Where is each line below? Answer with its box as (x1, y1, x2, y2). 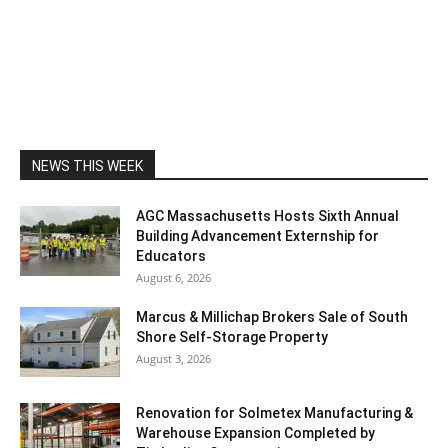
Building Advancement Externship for (136, 228, 379, 245)
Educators (136, 248, 206, 265)
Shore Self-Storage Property (136, 329, 328, 346)
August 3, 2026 (136, 351, 211, 367)
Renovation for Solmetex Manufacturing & (136, 405, 413, 422)
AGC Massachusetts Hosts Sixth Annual (136, 208, 399, 225)
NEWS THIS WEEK (32, 158, 143, 175)
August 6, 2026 (136, 270, 211, 286)
